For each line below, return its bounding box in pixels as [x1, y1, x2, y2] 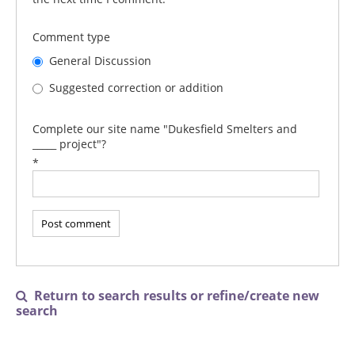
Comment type [32, 29, 110, 44]
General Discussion [46, 52, 151, 68]
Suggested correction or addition [46, 79, 223, 95]
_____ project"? [32, 136, 106, 151]
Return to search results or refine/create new [28, 287, 319, 304]
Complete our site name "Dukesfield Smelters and [32, 121, 297, 136]
